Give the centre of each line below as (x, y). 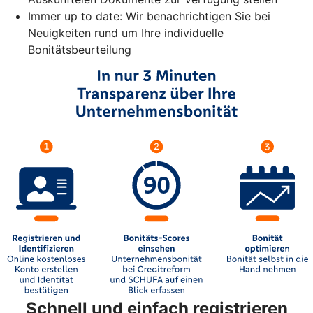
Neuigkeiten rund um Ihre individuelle (126, 32)
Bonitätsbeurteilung (80, 49)
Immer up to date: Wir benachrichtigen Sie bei (149, 16)
